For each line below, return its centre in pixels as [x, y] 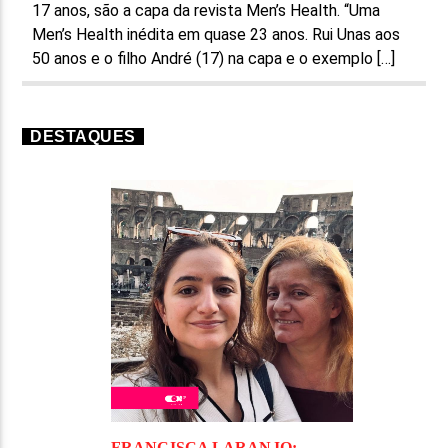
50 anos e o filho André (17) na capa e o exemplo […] [214, 58]
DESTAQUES [83, 136]
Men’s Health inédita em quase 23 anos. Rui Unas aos [216, 34]
